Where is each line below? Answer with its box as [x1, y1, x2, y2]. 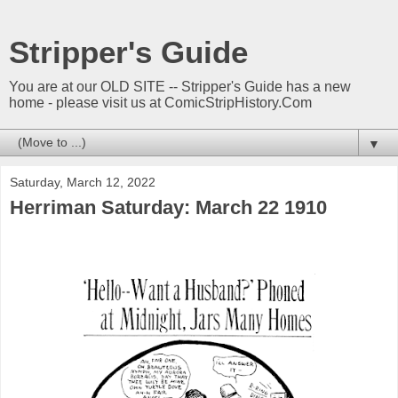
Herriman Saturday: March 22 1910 [10, 196, 327, 219]
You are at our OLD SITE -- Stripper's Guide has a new [9, 79, 351, 94]
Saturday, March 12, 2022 [10, 175, 155, 189]
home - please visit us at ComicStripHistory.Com [9, 95, 312, 110]
